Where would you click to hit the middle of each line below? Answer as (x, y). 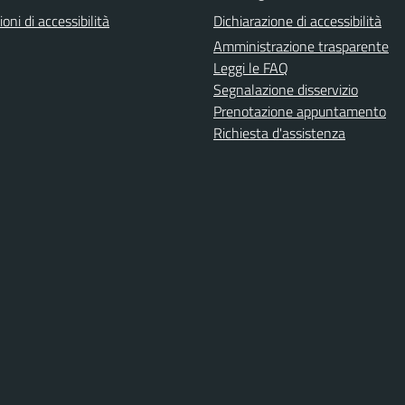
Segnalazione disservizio (286, 89)
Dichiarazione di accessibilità (297, 21)
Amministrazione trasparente (301, 46)
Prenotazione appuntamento (300, 111)
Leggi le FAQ (251, 68)
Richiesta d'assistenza (279, 133)
